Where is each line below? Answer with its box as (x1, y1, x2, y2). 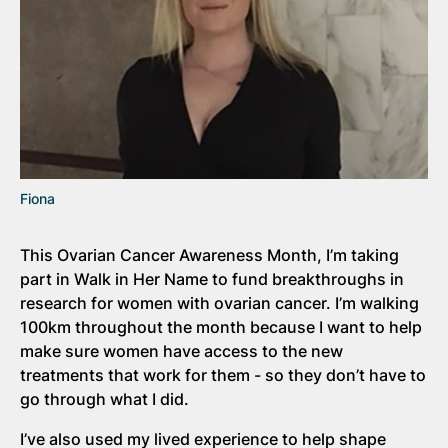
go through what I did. (20, 388, 189, 409)
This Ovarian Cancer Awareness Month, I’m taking (20, 244, 399, 265)
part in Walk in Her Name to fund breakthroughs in (20, 268, 404, 289)
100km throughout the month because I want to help (20, 316, 422, 337)
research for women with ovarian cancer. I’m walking (20, 292, 419, 313)
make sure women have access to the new (20, 340, 343, 361)
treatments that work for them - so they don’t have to (20, 364, 426, 385)
